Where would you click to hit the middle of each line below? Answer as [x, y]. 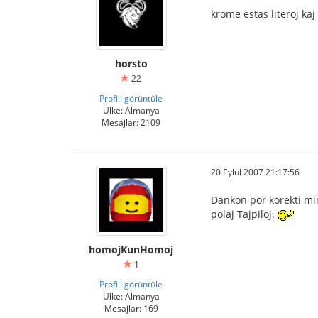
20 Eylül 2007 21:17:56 [255, 172]
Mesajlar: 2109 [131, 122]
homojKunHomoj [131, 250]
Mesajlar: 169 [131, 308]
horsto [131, 64]
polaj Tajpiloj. [244, 214]
